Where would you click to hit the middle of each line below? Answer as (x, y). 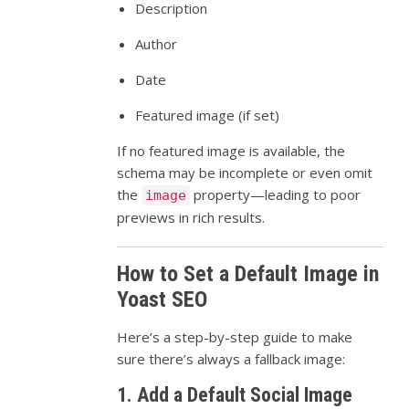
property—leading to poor (276, 195)
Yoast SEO (163, 300)
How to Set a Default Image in (248, 274)
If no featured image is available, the (231, 151)
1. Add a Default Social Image (235, 395)
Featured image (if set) (208, 115)
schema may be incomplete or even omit (245, 173)
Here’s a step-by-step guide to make (235, 337)
